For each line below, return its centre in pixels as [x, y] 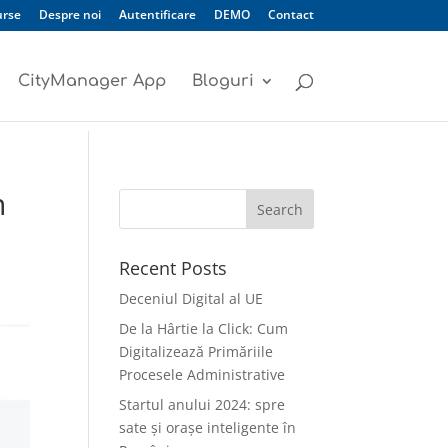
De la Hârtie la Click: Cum [204, 328]
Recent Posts [173, 268]
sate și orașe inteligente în [208, 427]
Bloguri [222, 81]
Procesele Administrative [202, 374]
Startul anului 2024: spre [202, 404]
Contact [290, 14]
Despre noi [69, 14]
